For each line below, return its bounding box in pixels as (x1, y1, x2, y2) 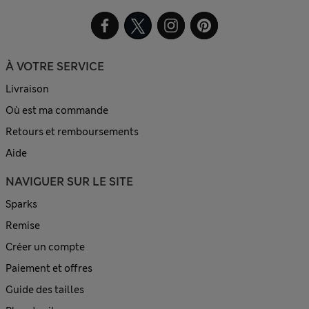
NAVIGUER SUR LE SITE (6, 174, 133, 189)
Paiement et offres (6, 261, 92, 275)
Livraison (6, 82, 49, 95)
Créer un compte (6, 240, 85, 253)
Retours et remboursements (6, 125, 139, 138)
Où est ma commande (6, 103, 108, 117)
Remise (6, 219, 40, 232)
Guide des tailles (6, 283, 84, 296)
